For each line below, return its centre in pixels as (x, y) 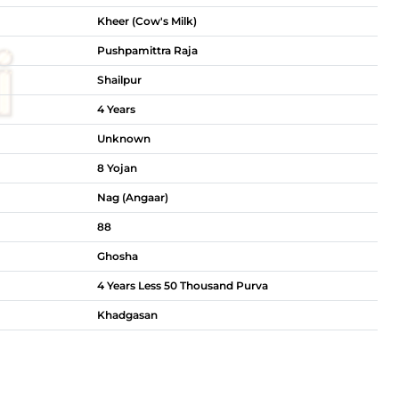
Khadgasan (127, 315)
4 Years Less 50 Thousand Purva (183, 285)
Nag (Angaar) (133, 197)
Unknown (124, 138)
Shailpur (119, 80)
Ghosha (118, 256)
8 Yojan (117, 168)
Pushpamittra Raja (147, 50)
